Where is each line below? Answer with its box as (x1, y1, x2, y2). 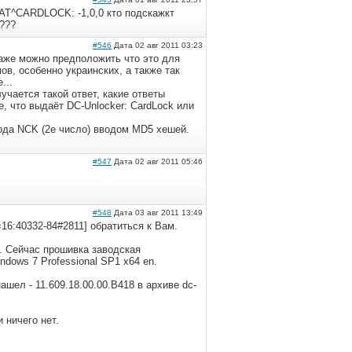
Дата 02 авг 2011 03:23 (112, 41, 203, 49)
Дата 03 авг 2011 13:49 (112, 208, 203, 217)
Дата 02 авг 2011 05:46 (112, 157, 203, 166)
